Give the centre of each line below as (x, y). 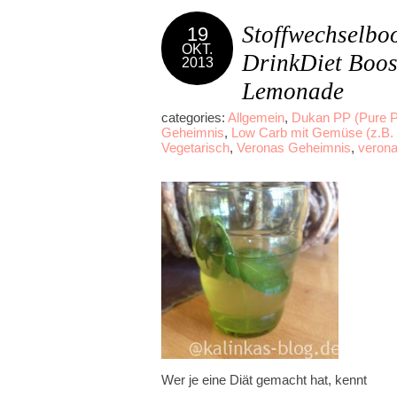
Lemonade (293, 91)
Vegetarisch (195, 148)
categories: (195, 117)
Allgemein (256, 117)
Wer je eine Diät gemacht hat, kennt (264, 380)
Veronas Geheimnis (294, 148)
